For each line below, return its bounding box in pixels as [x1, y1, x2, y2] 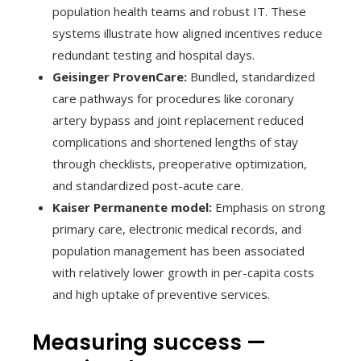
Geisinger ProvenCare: [52, 68, 187, 85]
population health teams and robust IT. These [52, 2, 306, 19]
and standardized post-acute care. [52, 176, 243, 193]
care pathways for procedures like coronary [52, 89, 294, 106]
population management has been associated [52, 242, 305, 259]
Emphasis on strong [212, 198, 326, 215]
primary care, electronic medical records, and [52, 220, 301, 237]
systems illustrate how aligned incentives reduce [52, 24, 322, 41]
